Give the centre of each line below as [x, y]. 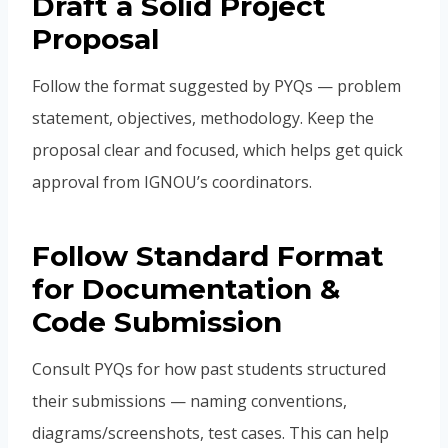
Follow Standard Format [208, 256]
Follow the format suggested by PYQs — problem [216, 86]
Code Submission [157, 322]
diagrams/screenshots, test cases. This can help [210, 433]
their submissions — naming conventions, [189, 401]
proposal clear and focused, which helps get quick [217, 150]
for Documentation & [186, 289]
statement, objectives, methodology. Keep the [203, 118]
